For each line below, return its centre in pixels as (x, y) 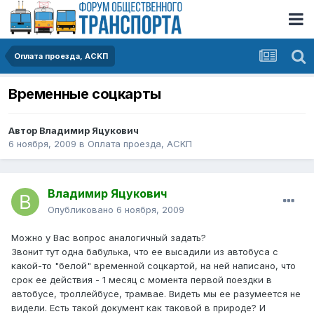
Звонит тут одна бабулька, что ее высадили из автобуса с (145, 252)
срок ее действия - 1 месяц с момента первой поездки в (142, 280)
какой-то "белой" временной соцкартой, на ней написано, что (153, 266)
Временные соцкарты (85, 94)
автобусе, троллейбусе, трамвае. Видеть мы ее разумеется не (156, 294)
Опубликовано (82, 210)
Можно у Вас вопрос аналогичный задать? (109, 238)
